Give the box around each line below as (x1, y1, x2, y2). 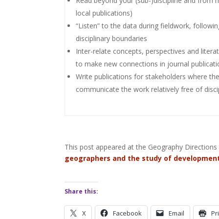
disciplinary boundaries (76, 34, 148, 44)
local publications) (76, 8, 133, 18)
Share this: (65, 187, 98, 196)
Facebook (113, 209, 142, 218)
